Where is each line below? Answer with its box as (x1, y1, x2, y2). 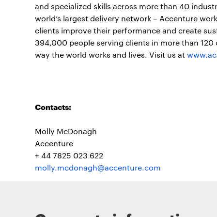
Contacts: (35, 101, 71, 112)
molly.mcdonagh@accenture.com (35, 162, 161, 173)
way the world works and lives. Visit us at (35, 49, 187, 60)
